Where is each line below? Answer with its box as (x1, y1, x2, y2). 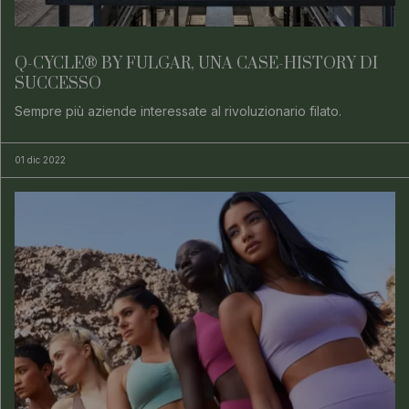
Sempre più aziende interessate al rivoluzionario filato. (15, 103, 341, 120)
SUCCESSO (15, 74, 101, 95)
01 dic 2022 (15, 154, 66, 166)
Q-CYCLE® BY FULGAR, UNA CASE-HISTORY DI (15, 54, 378, 75)
